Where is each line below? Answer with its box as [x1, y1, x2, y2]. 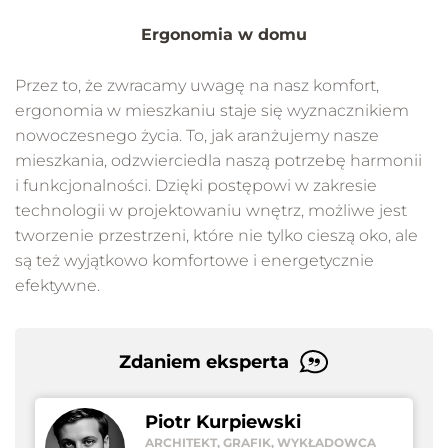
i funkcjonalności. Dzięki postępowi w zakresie [15, 176, 377, 196]
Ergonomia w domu [141, 25, 307, 45]
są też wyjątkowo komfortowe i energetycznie [15, 251, 374, 271]
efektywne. [15, 276, 100, 296]
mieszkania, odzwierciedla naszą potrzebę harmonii [15, 151, 422, 171]
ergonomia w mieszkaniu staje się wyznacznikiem [15, 101, 409, 121]
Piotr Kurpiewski [145, 410, 301, 433]
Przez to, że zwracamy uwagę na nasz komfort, [15, 76, 379, 96]
